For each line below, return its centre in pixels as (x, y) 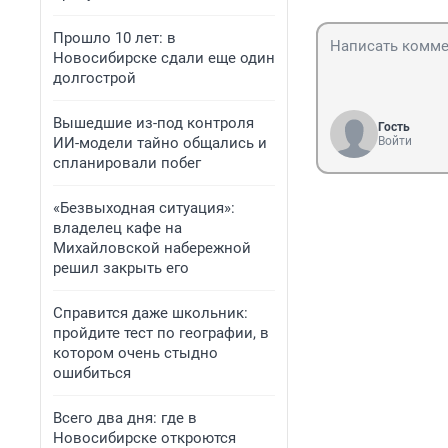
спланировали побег (127, 163)
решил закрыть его (121, 268)
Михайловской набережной (152, 248)
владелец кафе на (117, 228)
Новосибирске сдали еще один (164, 58)
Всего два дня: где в (125, 418)
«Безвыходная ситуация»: (144, 208)
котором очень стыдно (135, 353)
